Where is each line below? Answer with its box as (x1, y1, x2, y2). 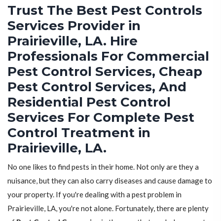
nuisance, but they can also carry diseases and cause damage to (7, 176, 212, 185)
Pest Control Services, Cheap (7, 63, 202, 79)
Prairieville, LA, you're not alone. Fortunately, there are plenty (7, 203, 209, 213)
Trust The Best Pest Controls (7, 2, 202, 18)
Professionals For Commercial (7, 48, 209, 64)
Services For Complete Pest (7, 109, 194, 125)
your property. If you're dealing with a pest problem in (7, 189, 182, 199)
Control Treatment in (7, 124, 150, 141)
